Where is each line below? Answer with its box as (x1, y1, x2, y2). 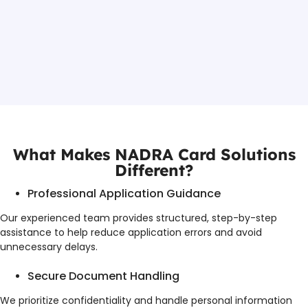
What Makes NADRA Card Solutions (12, 144, 296, 164)
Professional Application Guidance (27, 185, 221, 201)
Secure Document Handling (27, 268, 179, 285)
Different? (115, 159, 193, 180)
